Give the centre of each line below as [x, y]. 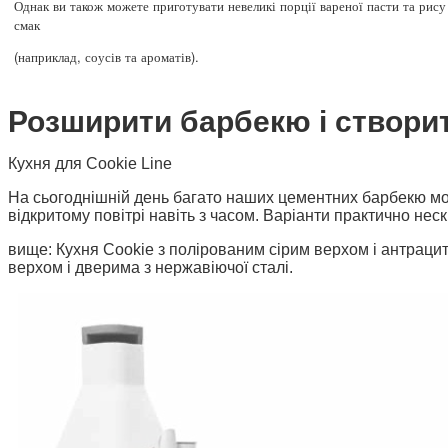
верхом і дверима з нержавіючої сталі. [150, 267]
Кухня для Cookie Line [90, 163]
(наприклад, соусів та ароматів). [106, 56]
